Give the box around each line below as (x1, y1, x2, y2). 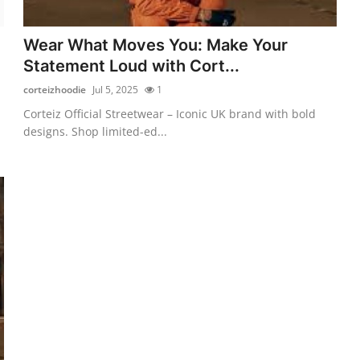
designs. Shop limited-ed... (23, 123, 168, 139)
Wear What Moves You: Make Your (23, 35, 288, 55)
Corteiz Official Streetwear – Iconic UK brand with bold (23, 105, 317, 121)
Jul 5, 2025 (92, 82, 139, 96)
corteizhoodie (23, 82, 87, 96)
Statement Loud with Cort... (23, 55, 240, 76)
